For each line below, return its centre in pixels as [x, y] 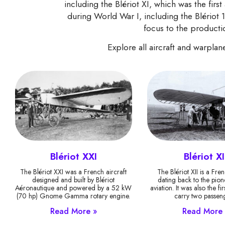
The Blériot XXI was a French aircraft [74, 172]
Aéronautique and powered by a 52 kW [74, 188]
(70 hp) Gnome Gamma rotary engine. [74, 196]
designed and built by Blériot [74, 180]
